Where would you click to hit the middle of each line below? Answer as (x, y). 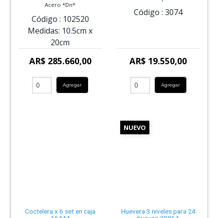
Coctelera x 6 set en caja (60, 211)
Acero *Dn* (60, 5)
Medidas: (44, 30)
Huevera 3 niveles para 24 (158, 211)
